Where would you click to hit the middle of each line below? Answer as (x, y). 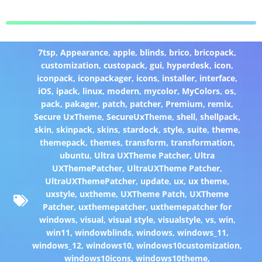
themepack (62, 143)
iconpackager (105, 78)
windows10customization (188, 246)
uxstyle (61, 194)
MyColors (201, 91)
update (155, 181)
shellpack (219, 117)
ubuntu (75, 156)
